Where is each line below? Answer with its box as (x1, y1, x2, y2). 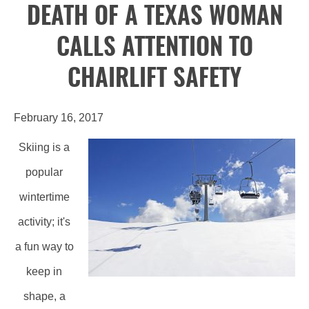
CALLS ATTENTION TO (56, 37, 253, 61)
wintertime (19, 191, 70, 203)
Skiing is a (19, 141, 70, 153)
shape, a (23, 290, 66, 302)
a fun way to (14, 241, 74, 252)
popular (26, 166, 63, 178)
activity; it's (18, 216, 70, 228)
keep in (26, 266, 62, 277)
